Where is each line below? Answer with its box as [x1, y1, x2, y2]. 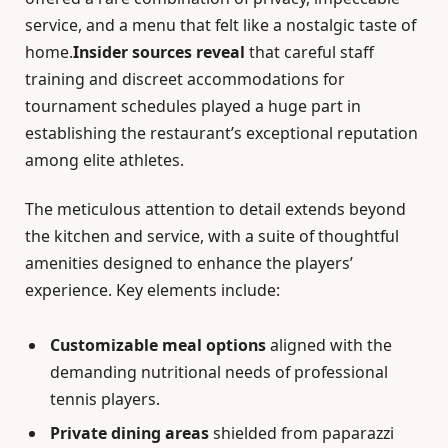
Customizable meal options [50, 333, 266, 356]
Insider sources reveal [73, 40, 245, 63]
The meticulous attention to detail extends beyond [25, 197, 406, 220]
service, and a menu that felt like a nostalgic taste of [25, 13, 416, 36]
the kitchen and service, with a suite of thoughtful [25, 224, 399, 247]
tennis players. [50, 387, 160, 410]
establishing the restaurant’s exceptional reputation [25, 121, 418, 144]
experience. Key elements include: [25, 278, 280, 301]
